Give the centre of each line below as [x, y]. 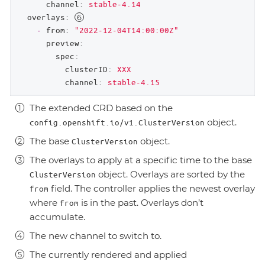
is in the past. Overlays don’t [141, 202]
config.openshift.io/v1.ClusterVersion [117, 122]
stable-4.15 [133, 82]
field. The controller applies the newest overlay [152, 188]
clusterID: [88, 69]
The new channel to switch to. [96, 235]
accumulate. [57, 216]
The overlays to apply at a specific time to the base [141, 160]
